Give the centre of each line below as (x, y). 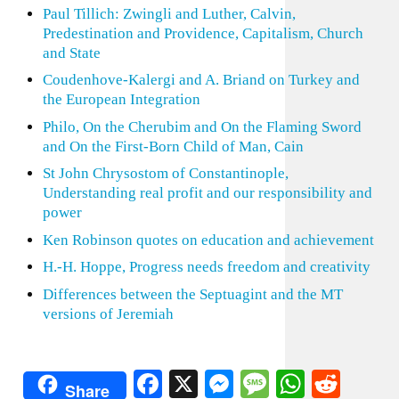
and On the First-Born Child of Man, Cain (173, 146)
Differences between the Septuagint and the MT (192, 294)
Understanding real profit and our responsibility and (207, 193)
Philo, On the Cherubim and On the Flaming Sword (202, 126)
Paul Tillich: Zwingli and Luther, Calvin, (169, 13)
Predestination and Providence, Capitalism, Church (203, 33)
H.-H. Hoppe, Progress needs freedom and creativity (206, 267)
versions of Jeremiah (108, 313)
